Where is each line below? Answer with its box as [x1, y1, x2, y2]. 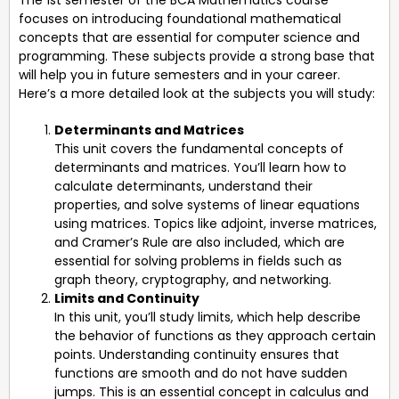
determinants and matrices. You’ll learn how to [54, 158, 346, 176]
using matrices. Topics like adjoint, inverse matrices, [54, 214, 377, 232]
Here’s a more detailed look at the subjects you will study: [19, 84, 375, 102]
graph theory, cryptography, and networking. [54, 270, 331, 289]
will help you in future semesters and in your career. [19, 65, 340, 84]
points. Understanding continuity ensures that [54, 345, 339, 363]
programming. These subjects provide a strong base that [19, 46, 375, 65]
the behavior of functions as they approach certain [54, 326, 376, 345]
